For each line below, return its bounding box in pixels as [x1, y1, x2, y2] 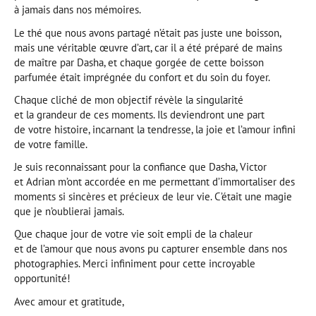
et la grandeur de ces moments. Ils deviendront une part [14, 107, 265, 121]
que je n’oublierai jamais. [14, 205, 124, 218]
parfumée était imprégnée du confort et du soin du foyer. [14, 70, 270, 84]
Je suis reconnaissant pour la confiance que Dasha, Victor [14, 160, 267, 174]
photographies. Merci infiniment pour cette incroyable [14, 257, 255, 271]
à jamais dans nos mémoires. [14, 3, 141, 17]
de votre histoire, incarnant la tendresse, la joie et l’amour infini [14, 122, 296, 136]
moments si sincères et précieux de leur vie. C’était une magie [14, 190, 292, 203]
